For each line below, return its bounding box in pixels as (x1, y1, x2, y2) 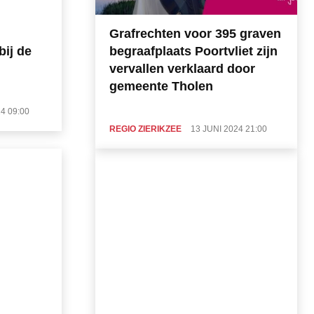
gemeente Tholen (109, 78, 213, 93)
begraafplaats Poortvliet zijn (109, 43, 278, 58)
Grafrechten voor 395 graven (109, 26, 281, 41)
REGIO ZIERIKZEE (109, 123, 182, 134)
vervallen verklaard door (109, 61, 255, 76)
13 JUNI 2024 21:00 (191, 123, 267, 134)
